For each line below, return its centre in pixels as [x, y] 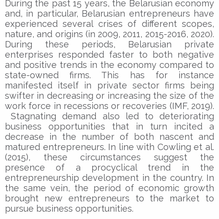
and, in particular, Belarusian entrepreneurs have [109, 13]
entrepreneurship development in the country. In [109, 177]
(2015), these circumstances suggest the [109, 157]
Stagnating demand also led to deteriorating [109, 116]
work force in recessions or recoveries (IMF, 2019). [109, 106]
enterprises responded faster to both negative [109, 54]
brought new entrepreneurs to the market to [109, 198]
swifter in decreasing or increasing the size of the [109, 95]
